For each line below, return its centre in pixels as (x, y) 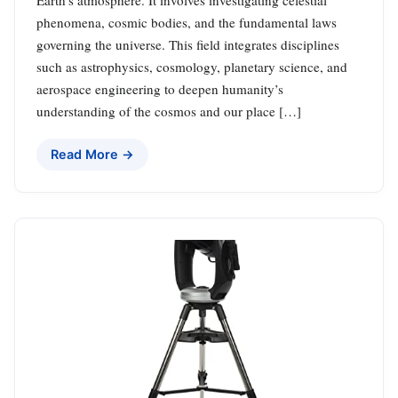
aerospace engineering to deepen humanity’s (160, 88)
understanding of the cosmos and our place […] (169, 111)
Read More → (92, 154)
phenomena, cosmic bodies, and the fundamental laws (187, 22)
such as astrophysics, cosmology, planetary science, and (192, 66)
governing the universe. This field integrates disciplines (188, 44)
